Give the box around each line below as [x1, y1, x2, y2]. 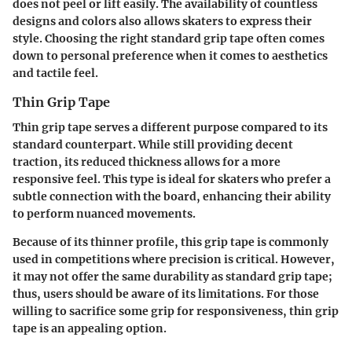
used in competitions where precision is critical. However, [13, 252, 335, 267]
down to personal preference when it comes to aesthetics [13, 49, 328, 64]
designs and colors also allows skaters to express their [13, 14, 312, 29]
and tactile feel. [13, 66, 98, 81]
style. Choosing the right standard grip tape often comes [13, 31, 324, 46]
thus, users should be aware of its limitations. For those [13, 287, 319, 302]
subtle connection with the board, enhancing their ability [13, 189, 331, 204]
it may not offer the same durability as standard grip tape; [13, 269, 332, 284]
